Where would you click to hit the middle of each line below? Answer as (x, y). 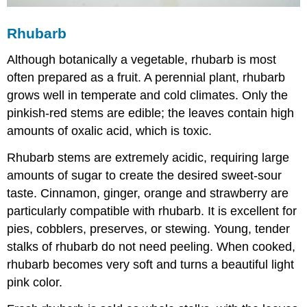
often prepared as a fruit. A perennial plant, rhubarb (146, 78)
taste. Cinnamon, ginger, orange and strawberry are (148, 193)
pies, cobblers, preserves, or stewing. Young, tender (149, 229)
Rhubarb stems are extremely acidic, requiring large (148, 157)
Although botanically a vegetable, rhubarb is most (142, 60)
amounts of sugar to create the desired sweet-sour (145, 175)
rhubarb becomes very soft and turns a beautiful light (151, 264)
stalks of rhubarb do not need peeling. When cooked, (151, 246)
